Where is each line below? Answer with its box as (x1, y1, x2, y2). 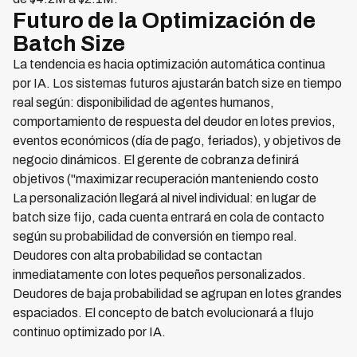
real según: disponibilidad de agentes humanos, (13, 96, 274, 109)
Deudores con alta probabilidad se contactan (13, 249, 262, 262)
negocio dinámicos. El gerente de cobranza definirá (13, 153, 299, 167)
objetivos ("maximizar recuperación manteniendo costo (13, 172, 319, 186)
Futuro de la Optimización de (13, 8, 316, 33)
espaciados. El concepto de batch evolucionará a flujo (13, 306, 314, 320)
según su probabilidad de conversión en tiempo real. (13, 229, 297, 243)
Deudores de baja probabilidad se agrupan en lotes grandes (13, 287, 342, 300)
